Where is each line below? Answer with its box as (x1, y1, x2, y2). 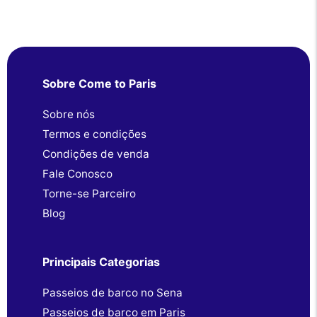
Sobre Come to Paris (42, 76, 156, 91)
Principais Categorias (42, 255, 160, 270)
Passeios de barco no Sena (42, 286, 183, 300)
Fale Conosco (42, 167, 113, 181)
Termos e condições (42, 127, 146, 142)
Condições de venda (42, 147, 149, 161)
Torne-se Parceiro (42, 187, 136, 201)
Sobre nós (42, 108, 95, 122)
